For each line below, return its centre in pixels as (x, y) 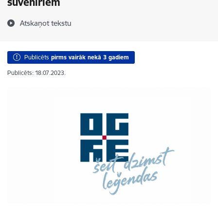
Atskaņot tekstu (46, 23)
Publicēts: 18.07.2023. (36, 73)
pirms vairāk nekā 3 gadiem (90, 57)
